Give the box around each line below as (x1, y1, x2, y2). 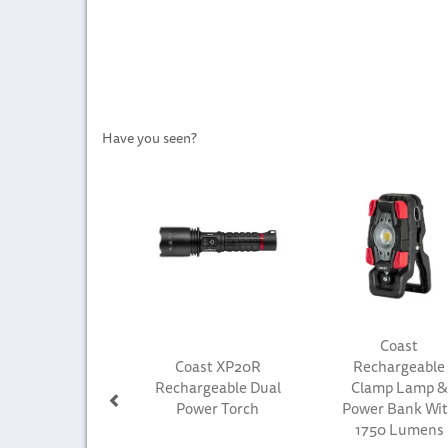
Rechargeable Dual (154, 375, 281, 399)
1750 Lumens (354, 417, 444, 441)
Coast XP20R (174, 354, 261, 378)
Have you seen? (102, 127, 197, 149)
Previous (113, 144, 167, 166)
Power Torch (176, 396, 259, 420)
